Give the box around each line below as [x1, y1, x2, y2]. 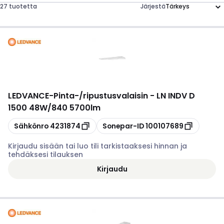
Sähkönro [14, 120, 48, 131]
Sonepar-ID [102, 120, 144, 131]
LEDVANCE [8, 90, 49, 101]
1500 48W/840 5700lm [8, 102, 100, 113]
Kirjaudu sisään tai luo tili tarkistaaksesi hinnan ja [8, 141, 187, 151]
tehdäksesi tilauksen [8, 149, 83, 159]
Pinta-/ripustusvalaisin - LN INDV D [53, 90, 195, 101]
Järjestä [140, 2, 165, 10]
